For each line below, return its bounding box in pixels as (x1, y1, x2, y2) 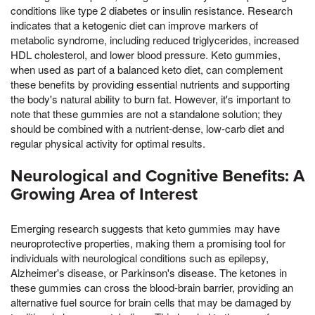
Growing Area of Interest (11, 184, 198, 205)
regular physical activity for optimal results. (11, 135, 205, 150)
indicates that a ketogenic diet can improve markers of (11, 17, 258, 32)
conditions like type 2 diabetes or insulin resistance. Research (11, 2, 292, 18)
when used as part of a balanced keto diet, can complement (11, 61, 283, 77)
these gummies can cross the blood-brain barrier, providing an (11, 279, 293, 295)
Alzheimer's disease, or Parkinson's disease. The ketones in (11, 264, 287, 280)
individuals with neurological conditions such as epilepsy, (11, 250, 269, 265)
